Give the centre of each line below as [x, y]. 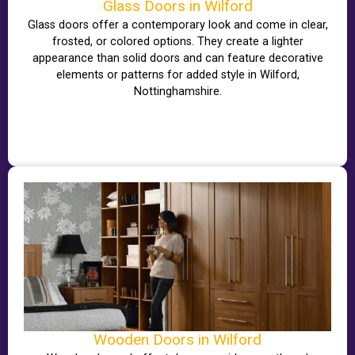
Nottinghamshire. [177, 92]
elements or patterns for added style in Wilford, [177, 75]
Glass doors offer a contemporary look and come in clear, [177, 25]
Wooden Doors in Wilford [177, 340]
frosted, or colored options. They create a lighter [177, 42]
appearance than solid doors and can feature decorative [177, 59]
